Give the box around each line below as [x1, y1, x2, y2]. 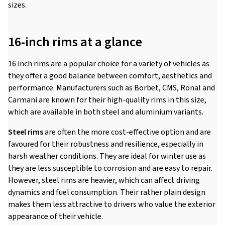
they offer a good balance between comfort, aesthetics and [8, 70, 212, 81]
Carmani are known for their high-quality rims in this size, [8, 94, 206, 105]
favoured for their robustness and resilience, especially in [8, 139, 203, 150]
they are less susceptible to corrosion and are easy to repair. [8, 163, 212, 174]
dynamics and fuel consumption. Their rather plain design [8, 187, 205, 198]
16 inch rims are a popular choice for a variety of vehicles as [8, 58, 209, 69]
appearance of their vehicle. [8, 211, 103, 222]
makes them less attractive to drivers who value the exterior [8, 199, 215, 210]
